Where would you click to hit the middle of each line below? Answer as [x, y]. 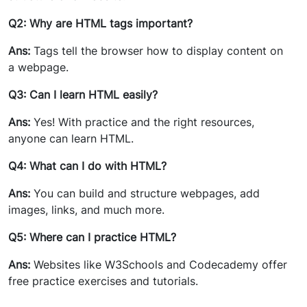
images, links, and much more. [86, 210]
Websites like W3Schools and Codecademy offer [159, 265]
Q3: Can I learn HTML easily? [83, 95]
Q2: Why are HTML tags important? [100, 24]
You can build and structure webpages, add [145, 194]
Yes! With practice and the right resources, [144, 122]
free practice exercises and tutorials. [103, 281]
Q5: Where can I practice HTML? [92, 237]
